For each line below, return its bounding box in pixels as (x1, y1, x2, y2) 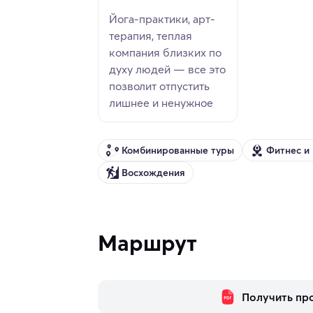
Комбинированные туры (122, 143, 234, 156)
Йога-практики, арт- (109, 12, 215, 27)
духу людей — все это (109, 62, 226, 77)
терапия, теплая (109, 29, 192, 43)
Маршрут (98, 229, 197, 257)
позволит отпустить (109, 79, 210, 94)
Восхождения (122, 166, 185, 179)
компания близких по (109, 45, 221, 60)
